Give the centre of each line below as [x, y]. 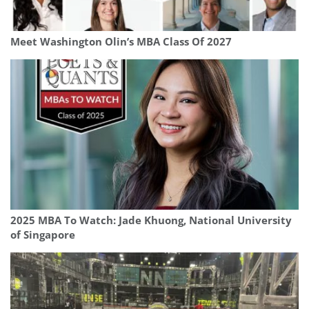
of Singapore [43, 235]
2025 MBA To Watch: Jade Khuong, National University [151, 220]
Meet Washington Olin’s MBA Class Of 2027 [121, 41]
